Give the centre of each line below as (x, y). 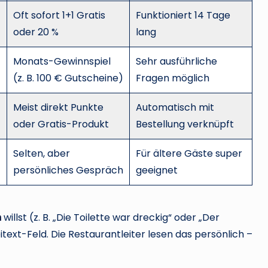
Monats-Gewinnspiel (62, 61)
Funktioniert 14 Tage (183, 15)
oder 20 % (36, 32)
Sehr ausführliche (177, 61)
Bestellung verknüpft (185, 124)
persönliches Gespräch (68, 170)
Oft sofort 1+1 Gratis (60, 15)
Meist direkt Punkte (59, 107)
